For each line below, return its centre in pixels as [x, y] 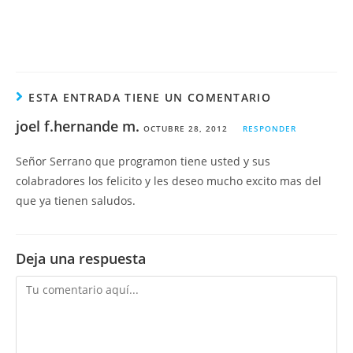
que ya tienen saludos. [76, 201]
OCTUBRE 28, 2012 [186, 128]
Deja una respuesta [81, 258]
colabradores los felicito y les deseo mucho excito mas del [169, 181]
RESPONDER [269, 128]
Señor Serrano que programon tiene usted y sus [143, 161]
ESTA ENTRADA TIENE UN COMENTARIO [150, 97]
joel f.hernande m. [78, 126]
